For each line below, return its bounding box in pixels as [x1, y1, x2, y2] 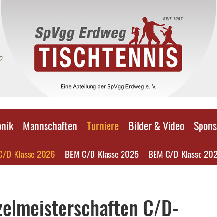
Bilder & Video [128, 118, 184, 133]
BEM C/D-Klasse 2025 [65, 147, 139, 160]
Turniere [87, 118, 119, 133]
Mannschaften [23, 118, 77, 133]
